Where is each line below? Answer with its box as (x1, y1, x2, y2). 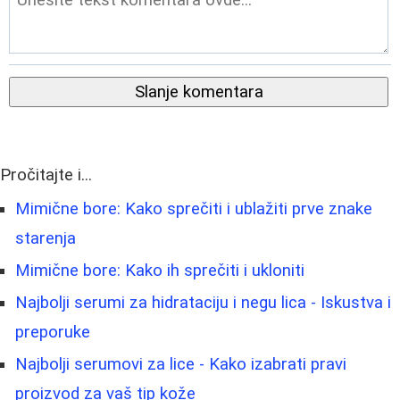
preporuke (15, 321, 90, 342)
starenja (15, 228, 76, 248)
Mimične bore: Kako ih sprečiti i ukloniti (15, 260, 304, 280)
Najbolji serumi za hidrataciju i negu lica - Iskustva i (15, 292, 391, 312)
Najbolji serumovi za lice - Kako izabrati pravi (15, 354, 346, 374)
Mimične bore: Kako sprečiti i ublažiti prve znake (15, 198, 372, 219)
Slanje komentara (134, 81, 263, 102)
